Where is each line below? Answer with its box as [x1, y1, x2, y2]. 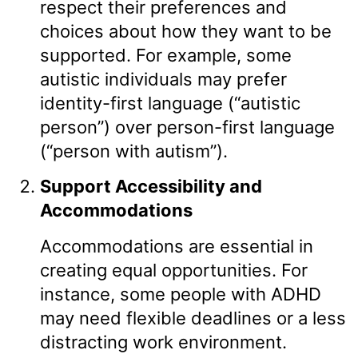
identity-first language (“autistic [40, 92, 300, 113]
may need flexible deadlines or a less [40, 307, 346, 328]
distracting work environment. [40, 331, 287, 352]
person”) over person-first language [40, 116, 335, 137]
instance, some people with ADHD [40, 283, 321, 304]
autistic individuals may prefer [40, 68, 287, 89]
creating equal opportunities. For [40, 259, 308, 280]
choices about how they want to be [40, 20, 332, 42]
